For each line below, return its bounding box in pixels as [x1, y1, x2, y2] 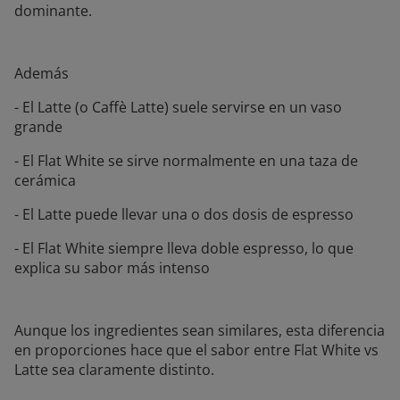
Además [14, 63, 69, 84]
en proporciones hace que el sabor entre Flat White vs [14, 340, 379, 361]
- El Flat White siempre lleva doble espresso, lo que [14, 238, 354, 259]
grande [14, 117, 62, 137]
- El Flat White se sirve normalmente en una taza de [14, 151, 358, 171]
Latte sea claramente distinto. [14, 360, 214, 380]
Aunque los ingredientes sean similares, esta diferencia [14, 321, 385, 341]
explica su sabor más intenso [14, 258, 210, 279]
